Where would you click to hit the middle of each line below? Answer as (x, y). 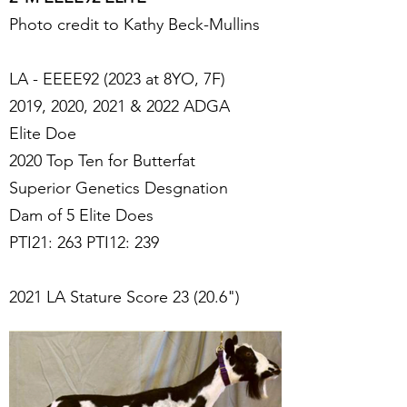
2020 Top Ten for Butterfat (102, 161)
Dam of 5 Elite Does (81, 215)
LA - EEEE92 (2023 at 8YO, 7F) (117, 79)
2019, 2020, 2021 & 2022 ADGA (119, 106)
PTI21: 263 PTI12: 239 (84, 243)
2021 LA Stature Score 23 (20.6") (124, 297)
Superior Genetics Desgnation (119, 188)
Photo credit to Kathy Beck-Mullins (134, 25)
